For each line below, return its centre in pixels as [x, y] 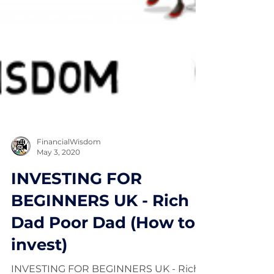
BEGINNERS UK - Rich [100, 225]
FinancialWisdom [69, 166]
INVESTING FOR [76, 203]
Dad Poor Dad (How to [103, 247]
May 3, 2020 [58, 176]
